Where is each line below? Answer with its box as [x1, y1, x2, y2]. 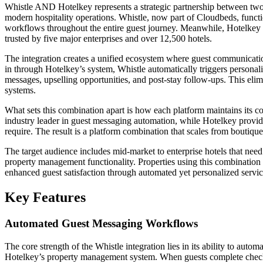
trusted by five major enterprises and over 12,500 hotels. [5, 33, 212, 44]
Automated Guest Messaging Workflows [5, 217, 198, 230]
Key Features [5, 190, 86, 205]
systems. [5, 85, 36, 96]
